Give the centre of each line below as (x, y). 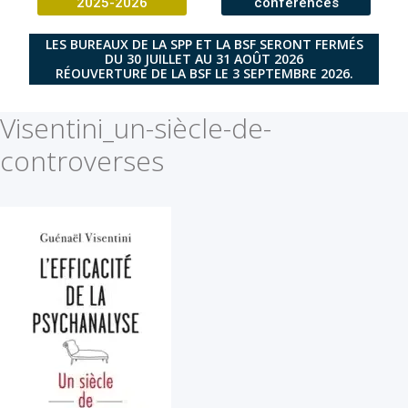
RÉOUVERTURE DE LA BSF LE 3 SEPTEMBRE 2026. (204, 73)
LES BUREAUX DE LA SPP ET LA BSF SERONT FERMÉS (204, 44)
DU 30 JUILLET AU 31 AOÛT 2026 (204, 58)
